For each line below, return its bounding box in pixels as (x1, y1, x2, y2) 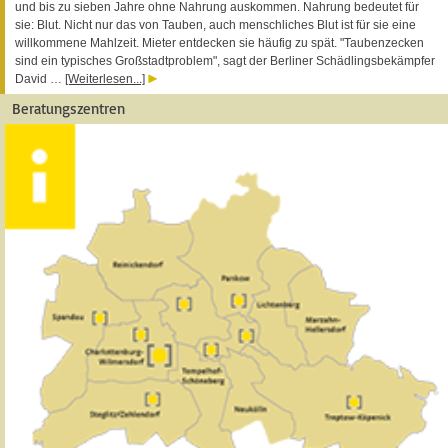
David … (15, 71, 65, 86)
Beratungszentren (12, 98, 125, 118)
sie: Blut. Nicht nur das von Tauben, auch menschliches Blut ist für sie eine (15, 17, 416, 32)
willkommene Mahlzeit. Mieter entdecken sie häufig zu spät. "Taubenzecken (15, 35, 424, 50)
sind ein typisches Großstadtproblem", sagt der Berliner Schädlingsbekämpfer (15, 53, 435, 68)
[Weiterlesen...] (65, 71, 145, 86)
